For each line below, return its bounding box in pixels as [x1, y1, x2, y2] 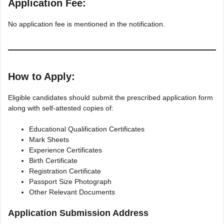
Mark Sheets [29, 135, 69, 143]
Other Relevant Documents [29, 188, 115, 196]
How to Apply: [8, 71, 75, 82]
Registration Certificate [29, 167, 101, 175]
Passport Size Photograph [29, 177, 111, 185]
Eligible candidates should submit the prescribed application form [8, 93, 213, 101]
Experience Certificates [29, 146, 102, 154]
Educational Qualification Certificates [29, 125, 144, 133]
